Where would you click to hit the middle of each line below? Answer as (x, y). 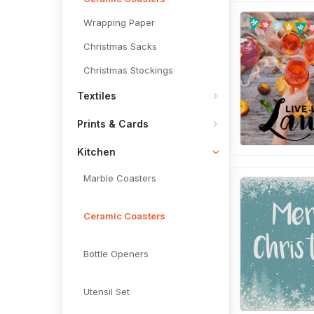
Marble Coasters (120, 178)
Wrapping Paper (119, 22)
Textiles (97, 96)
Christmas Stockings (128, 70)
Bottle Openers (116, 254)
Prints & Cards (113, 124)
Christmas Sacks (120, 46)
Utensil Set (107, 292)
